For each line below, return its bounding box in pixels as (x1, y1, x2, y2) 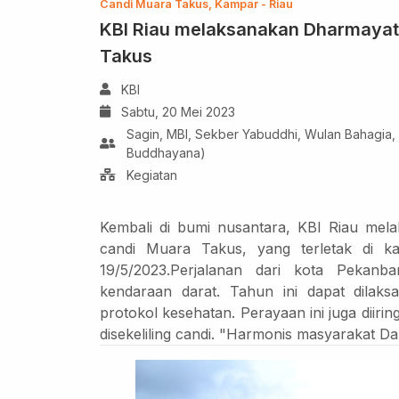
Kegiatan (126, 167, 177, 183)
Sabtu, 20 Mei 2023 (121, 103, 235, 119)
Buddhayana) (126, 144, 206, 160)
